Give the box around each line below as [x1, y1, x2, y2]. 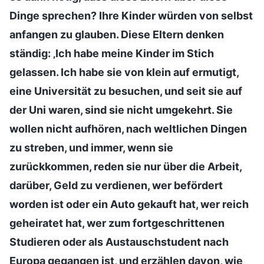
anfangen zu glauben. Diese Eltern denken [9, 28, 224, 41]
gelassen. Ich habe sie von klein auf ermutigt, [9, 65, 239, 78]
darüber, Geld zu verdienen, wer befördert [9, 179, 223, 192]
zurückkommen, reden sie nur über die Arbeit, [9, 160, 242, 173]
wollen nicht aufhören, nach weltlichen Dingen [9, 122, 247, 135]
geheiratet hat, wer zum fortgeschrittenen [9, 216, 225, 229]
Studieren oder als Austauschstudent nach [9, 235, 229, 248]
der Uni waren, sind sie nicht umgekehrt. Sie [9, 103, 233, 116]
